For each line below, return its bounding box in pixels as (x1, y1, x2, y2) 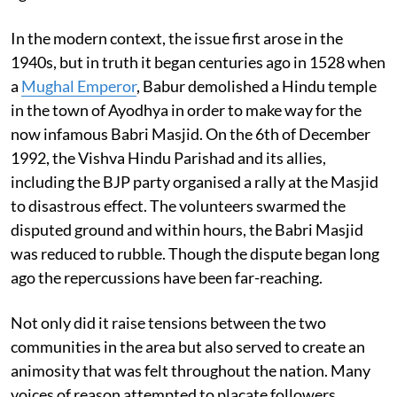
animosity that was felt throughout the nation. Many (11, 360, 370, 380)
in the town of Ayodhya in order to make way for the (11, 99, 362, 120)
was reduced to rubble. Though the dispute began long (11, 243, 379, 263)
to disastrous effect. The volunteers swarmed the (11, 195, 346, 215)
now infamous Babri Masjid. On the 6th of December (11, 123, 370, 144)
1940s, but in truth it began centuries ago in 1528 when (11, 51, 385, 72)
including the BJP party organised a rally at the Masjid (11, 171, 378, 191)
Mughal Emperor (21, 75, 136, 96)
